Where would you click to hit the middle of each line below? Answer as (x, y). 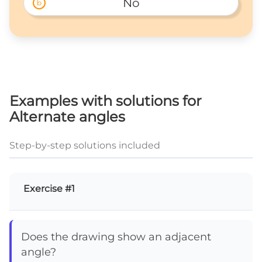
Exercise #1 (49, 189)
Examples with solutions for (106, 101)
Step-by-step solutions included (85, 146)
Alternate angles (67, 117)
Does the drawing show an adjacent (116, 237)
